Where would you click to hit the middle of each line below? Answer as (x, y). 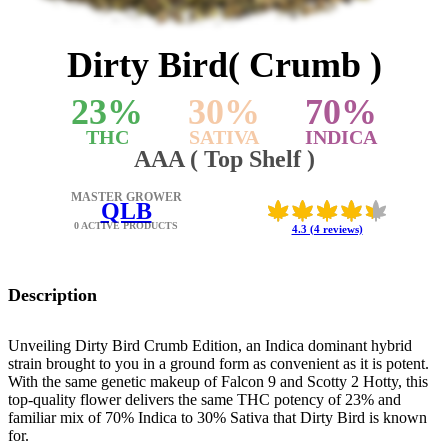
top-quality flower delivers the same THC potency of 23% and (204, 400)
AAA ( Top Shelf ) (224, 159)
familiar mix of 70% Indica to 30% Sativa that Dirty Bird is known (217, 418)
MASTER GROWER (126, 197)
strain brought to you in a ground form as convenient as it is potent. (218, 364)
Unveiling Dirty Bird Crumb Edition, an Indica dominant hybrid (210, 346)
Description (52, 295)
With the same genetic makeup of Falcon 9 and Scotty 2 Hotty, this (218, 382)
